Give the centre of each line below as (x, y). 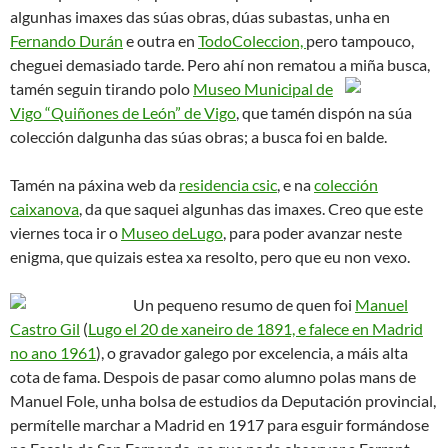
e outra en (160, 40)
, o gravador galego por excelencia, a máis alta (254, 352)
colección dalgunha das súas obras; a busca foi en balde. (198, 136)
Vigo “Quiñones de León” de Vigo (123, 112)
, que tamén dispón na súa (324, 112)
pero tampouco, (360, 40)
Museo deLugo (172, 232)
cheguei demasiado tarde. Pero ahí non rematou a (178, 64)
